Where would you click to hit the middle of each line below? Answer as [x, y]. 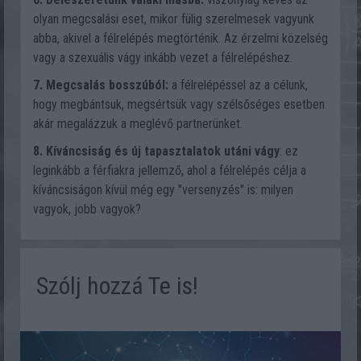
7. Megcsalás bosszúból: [101, 85]
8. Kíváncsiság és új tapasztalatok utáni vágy [156, 151]
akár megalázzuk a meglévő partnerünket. [139, 124]
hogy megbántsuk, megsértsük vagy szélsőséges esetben [179, 104]
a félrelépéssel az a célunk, [238, 85]
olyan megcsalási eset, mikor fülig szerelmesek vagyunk [174, 19]
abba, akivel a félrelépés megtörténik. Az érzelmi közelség [180, 38]
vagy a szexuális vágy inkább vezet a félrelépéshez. [163, 58]
